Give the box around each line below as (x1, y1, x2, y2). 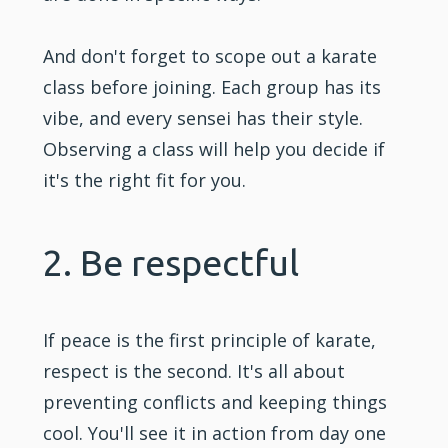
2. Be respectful (43, 241, 300, 283)
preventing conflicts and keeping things (43, 389, 388, 414)
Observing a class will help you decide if (43, 136, 386, 161)
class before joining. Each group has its (43, 74, 382, 99)
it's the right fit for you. (43, 167, 247, 192)
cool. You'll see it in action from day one (43, 420, 387, 445)
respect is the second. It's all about (43, 358, 346, 383)
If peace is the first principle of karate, (43, 327, 377, 352)
